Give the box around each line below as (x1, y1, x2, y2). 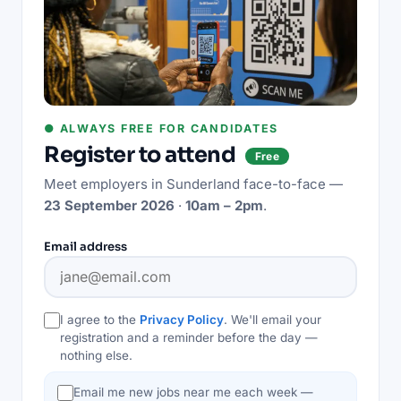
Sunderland (166, 175, 240, 192)
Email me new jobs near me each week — (73, 384, 313, 399)
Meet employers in (44, 175, 166, 192)
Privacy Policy (140, 311, 224, 327)
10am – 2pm (185, 196, 263, 214)
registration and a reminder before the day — (60, 329, 318, 345)
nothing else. (60, 347, 132, 363)
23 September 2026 (44, 196, 175, 214)
